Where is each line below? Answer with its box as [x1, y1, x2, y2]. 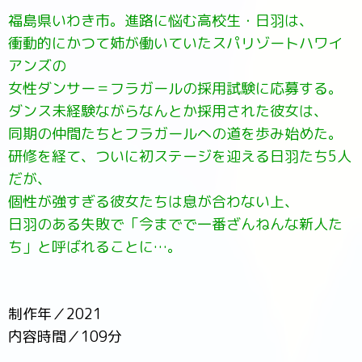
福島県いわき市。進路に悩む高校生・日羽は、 [8, 11, 314, 31]
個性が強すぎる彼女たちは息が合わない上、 [8, 192, 299, 212]
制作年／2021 [8, 304, 102, 324]
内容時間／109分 [8, 326, 122, 347]
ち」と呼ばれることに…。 [8, 237, 182, 257]
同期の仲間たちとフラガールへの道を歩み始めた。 [8, 124, 343, 144]
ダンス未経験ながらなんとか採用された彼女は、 [8, 101, 328, 121]
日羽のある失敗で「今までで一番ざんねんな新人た [8, 214, 343, 234]
